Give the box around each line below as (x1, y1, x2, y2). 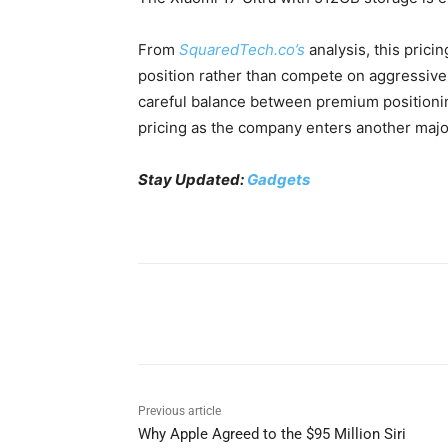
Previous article (138, 404, 221, 419)
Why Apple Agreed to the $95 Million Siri (138, 425, 406, 444)
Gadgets (247, 170, 310, 190)
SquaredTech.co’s (179, 40, 305, 60)
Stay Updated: (138, 170, 247, 190)
